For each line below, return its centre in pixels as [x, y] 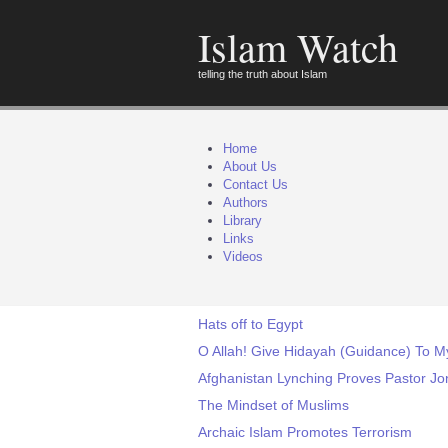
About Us [250, 166]
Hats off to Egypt [250, 324]
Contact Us [255, 184]
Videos [243, 256]
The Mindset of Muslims [273, 405]
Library [242, 220]
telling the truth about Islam [262, 74]
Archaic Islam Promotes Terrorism [305, 432]
